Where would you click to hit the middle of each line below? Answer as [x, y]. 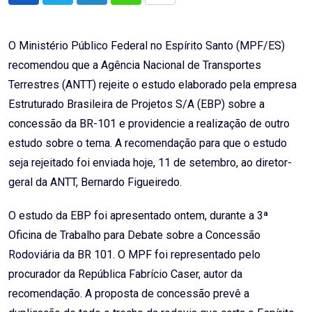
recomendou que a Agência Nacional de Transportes [135, 65]
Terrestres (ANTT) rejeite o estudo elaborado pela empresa [153, 85]
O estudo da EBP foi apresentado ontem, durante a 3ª [138, 216]
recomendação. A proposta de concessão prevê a [129, 294]
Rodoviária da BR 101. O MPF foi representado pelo [134, 255]
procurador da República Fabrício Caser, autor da [125, 274]
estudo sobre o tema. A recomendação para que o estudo [148, 143]
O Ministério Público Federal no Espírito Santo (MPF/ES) [147, 46]
